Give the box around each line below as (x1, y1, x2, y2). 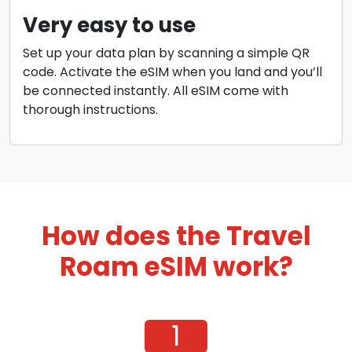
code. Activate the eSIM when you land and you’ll (23, 63, 322, 82)
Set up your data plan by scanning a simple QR (23, 44, 310, 63)
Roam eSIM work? (59, 248, 293, 286)
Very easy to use (23, 11, 196, 40)
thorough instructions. (23, 101, 158, 119)
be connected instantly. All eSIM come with (23, 82, 288, 101)
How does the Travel (41, 218, 311, 255)
